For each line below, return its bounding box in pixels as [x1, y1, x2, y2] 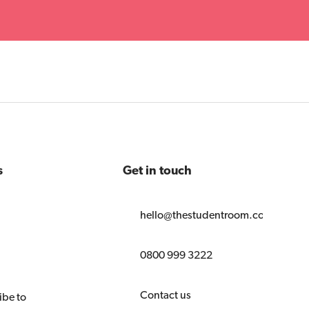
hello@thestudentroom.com [139, 208, 273, 221]
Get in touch [122, 162, 192, 177]
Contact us [139, 288, 191, 301]
